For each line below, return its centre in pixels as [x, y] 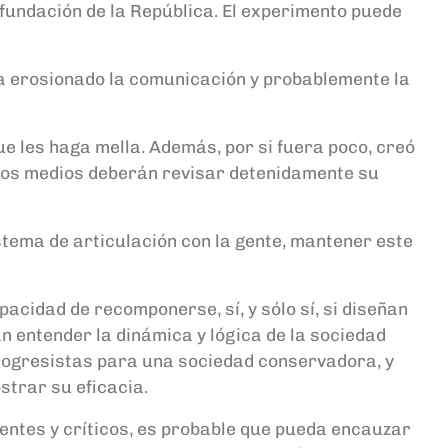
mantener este [351, 241]
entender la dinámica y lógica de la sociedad [199, 335]
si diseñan [365, 309]
